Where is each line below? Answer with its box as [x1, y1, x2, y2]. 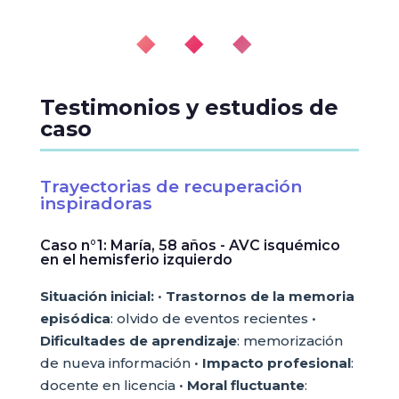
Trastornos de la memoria [165, 288, 354, 305]
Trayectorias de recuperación [39, 175, 302, 197]
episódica [39, 310, 110, 327]
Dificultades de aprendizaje [39, 332, 237, 349]
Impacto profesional [201, 354, 351, 371]
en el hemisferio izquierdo [39, 251, 232, 268]
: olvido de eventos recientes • [110, 310, 316, 327]
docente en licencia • [39, 377, 187, 394]
